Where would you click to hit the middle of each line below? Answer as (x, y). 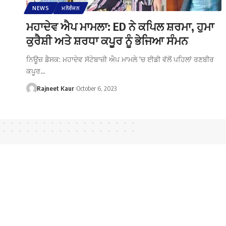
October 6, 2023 (96, 88)
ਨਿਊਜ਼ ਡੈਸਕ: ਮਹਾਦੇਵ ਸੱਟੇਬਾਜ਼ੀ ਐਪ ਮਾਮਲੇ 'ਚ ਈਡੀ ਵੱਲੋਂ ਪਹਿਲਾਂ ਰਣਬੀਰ (120, 59)
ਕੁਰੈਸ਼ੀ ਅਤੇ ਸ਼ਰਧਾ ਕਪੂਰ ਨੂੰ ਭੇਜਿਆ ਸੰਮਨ (107, 40)
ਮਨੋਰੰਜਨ (70, 8)
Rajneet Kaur (55, 88)
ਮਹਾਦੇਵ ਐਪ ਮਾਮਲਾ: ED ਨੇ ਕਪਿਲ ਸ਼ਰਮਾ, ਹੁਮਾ (120, 26)
